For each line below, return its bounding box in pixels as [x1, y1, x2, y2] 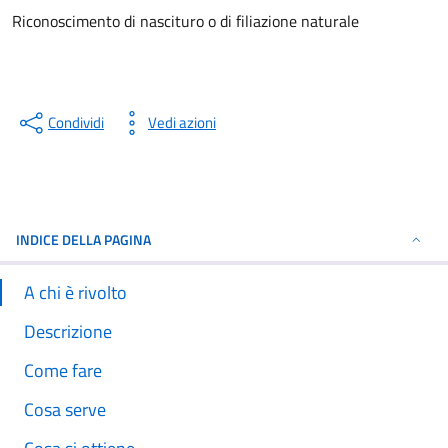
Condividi [48, 111, 104, 134]
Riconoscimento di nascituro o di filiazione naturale [12, 9, 359, 33]
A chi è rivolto [24, 279, 127, 306]
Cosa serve [24, 396, 106, 423]
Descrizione [24, 318, 112, 345]
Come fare [24, 357, 102, 384]
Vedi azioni [148, 111, 216, 134]
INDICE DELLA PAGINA [16, 229, 151, 250]
